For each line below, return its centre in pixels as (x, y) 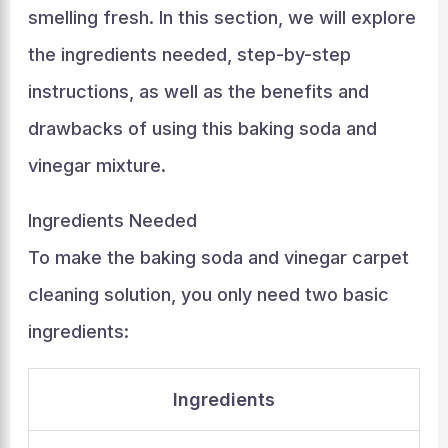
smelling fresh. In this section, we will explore (221, 17)
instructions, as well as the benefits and (198, 91)
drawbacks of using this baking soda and (202, 128)
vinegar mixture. (96, 165)
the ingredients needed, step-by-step (189, 54)
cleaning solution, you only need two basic (208, 294)
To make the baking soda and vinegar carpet (218, 257)
